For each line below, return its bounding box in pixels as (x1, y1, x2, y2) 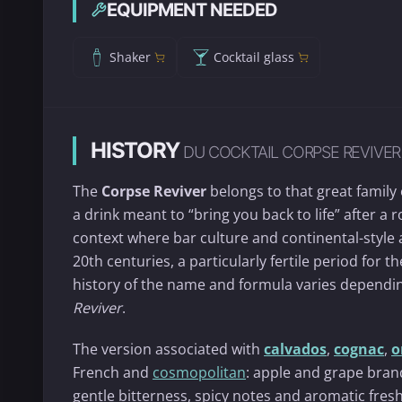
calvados (264, 338, 327, 359)
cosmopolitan (153, 362, 246, 382)
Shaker (109, 48, 151, 66)
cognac (334, 338, 384, 359)
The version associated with (73, 338, 264, 359)
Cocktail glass (214, 48, 294, 66)
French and (73, 362, 153, 382)
